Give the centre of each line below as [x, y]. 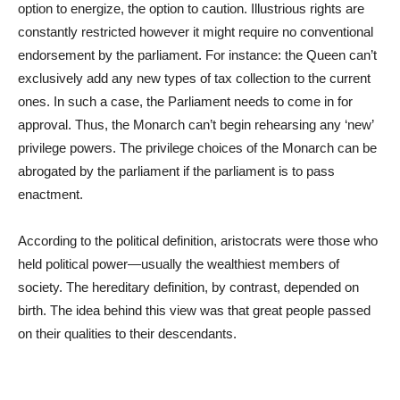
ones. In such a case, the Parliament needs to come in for [185, 101]
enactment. [50, 194]
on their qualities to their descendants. [127, 333]
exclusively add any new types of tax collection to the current [194, 78]
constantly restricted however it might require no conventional [196, 31]
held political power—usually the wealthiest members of [179, 263]
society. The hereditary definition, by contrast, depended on [188, 287]
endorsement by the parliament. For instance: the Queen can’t [197, 54]
